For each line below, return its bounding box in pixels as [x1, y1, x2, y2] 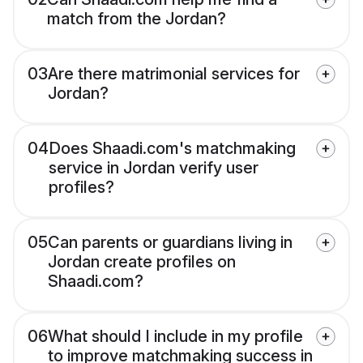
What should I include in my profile [48, 327, 303, 347]
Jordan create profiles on [48, 252, 236, 272]
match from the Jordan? [47, 9, 226, 29]
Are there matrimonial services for [48, 64, 300, 84]
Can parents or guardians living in [48, 233, 293, 253]
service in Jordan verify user [49, 158, 258, 178]
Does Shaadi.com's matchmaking [49, 139, 296, 159]
